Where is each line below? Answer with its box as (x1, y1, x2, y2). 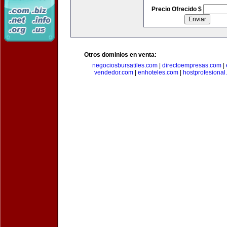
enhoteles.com (138, 69, 178, 76)
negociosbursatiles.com (92, 62, 158, 69)
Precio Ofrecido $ (151, 6, 203, 13)
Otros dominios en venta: (84, 51, 157, 58)
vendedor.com (94, 69, 133, 76)
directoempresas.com (162, 62, 221, 69)
